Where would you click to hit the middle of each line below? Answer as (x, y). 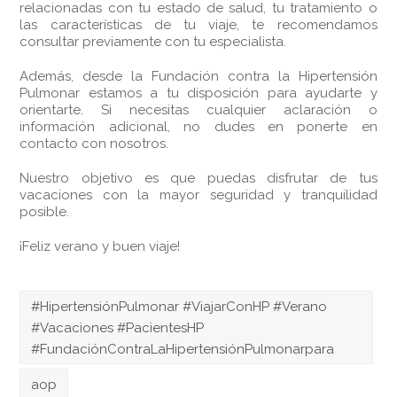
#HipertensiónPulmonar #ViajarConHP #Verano (179, 306)
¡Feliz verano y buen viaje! (100, 246)
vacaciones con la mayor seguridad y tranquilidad (198, 195)
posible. (45, 212)
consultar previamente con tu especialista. (153, 42)
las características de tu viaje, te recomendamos (198, 25)
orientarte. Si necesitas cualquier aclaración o (198, 110)
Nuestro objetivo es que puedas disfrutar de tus (198, 178)
